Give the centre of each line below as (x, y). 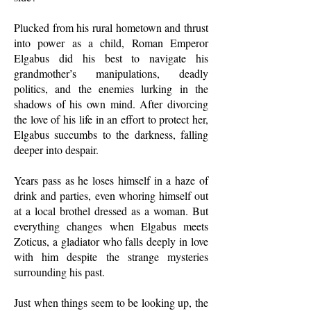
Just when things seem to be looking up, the (111, 302)
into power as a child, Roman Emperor (111, 43)
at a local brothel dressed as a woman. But (111, 211)
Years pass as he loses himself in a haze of (111, 180)
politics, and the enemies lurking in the (111, 89)
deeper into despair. (56, 150)
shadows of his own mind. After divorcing (111, 104)
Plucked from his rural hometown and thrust (111, 27)
